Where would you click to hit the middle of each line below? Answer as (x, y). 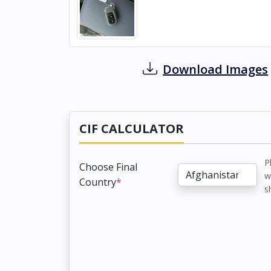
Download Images (215, 69)
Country (98, 182)
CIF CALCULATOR (132, 128)
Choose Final (108, 167)
